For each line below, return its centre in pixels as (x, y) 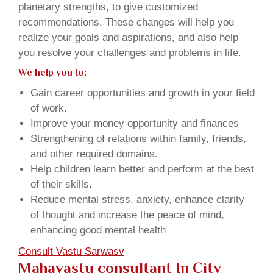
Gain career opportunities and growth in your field (143, 93)
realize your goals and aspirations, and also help (128, 37)
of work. (49, 108)
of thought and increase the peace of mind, (127, 214)
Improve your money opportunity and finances (135, 123)
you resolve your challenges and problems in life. (130, 52)
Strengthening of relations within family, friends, (138, 138)
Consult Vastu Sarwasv (71, 251)
